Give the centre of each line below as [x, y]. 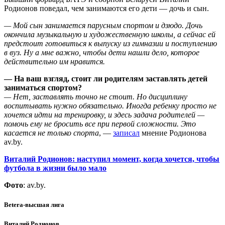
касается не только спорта [51, 133]
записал [126, 133]
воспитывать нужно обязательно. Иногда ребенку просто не [110, 105]
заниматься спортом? [43, 87]
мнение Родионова [173, 133]
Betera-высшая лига [34, 205]
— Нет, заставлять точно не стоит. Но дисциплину [96, 96]
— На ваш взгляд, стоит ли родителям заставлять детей [106, 78]
